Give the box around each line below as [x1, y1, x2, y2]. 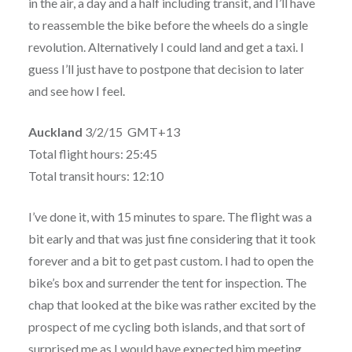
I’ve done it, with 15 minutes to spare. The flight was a [27, 208, 312, 224]
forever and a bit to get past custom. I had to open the [27, 252, 313, 268]
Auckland [27, 123, 82, 139]
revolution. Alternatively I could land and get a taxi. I [27, 38, 304, 54]
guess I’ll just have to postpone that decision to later [27, 60, 304, 76]
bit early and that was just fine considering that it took [27, 230, 316, 246]
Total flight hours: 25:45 [27, 145, 157, 161]
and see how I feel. [27, 82, 125, 98]
